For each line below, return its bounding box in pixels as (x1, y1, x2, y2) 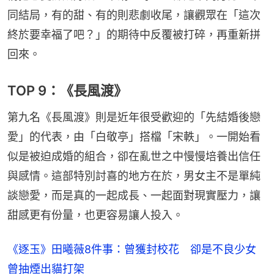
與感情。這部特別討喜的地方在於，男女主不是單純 (7, 169, 261, 182)
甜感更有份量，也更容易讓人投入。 (7, 208, 183, 221)
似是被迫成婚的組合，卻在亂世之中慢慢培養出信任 (7, 149, 261, 163)
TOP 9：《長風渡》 (7, 82, 127, 98)
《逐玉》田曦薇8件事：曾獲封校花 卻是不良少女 (7, 242, 256, 256)
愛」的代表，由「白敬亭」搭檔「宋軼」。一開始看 (7, 130, 261, 143)
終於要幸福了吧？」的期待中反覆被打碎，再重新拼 (7, 28, 261, 41)
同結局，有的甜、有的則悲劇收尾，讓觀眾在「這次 (7, 8, 261, 21)
